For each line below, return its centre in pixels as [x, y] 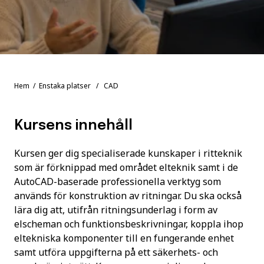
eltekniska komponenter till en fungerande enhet [124, 238]
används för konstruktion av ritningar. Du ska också [128, 196]
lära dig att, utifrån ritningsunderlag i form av [116, 210]
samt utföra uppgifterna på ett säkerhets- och [116, 252]
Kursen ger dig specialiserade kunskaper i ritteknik [128, 153]
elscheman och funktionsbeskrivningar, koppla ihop [129, 224]
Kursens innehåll [73, 126]
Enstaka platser [65, 86]
